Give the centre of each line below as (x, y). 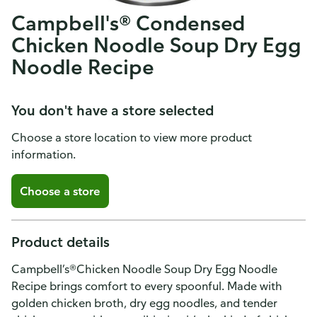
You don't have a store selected (113, 110)
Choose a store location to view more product (132, 137)
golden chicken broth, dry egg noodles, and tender (144, 303)
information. (44, 154)
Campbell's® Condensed (128, 23)
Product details (60, 242)
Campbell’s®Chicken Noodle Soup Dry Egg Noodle (144, 269)
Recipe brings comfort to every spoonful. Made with (147, 286)
